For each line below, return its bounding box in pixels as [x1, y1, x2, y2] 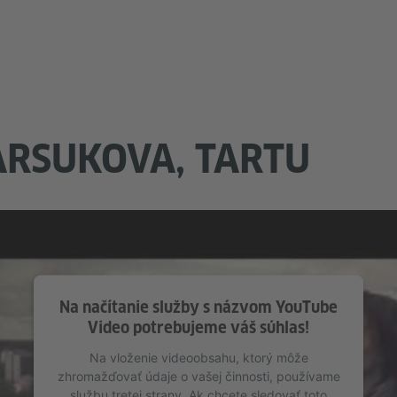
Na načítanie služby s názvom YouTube [59, 297, 338, 316]
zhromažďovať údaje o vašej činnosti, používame [57, 368, 340, 384]
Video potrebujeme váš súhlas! [88, 317, 309, 337]
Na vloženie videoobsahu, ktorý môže [89, 349, 308, 365]
